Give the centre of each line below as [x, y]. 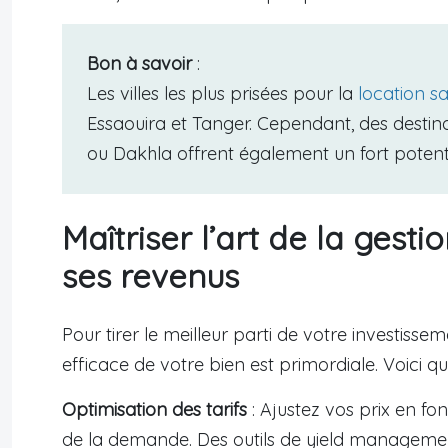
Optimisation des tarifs [154, 410]
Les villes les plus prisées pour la [222, 94]
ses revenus [150, 276]
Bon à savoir [139, 64]
